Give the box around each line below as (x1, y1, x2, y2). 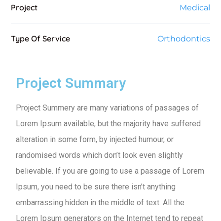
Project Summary (16, 75, 126, 91)
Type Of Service (11, 34, 70, 43)
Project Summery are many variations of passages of (16, 103, 199, 112)
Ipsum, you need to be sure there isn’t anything (16, 182, 176, 191)
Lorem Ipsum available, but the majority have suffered (16, 119, 201, 128)
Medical (180, 3, 210, 12)
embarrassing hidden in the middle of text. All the (16, 198, 184, 207)
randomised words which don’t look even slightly (16, 150, 183, 160)
